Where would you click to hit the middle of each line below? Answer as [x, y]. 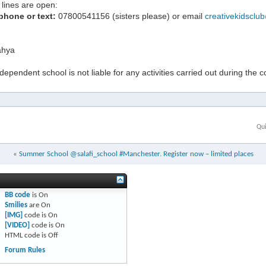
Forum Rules [25, 250]
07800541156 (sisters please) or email [130, 16]
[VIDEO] [17, 225]
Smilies [16, 205]
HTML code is [26, 235]
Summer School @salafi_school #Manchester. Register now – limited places [136, 154]
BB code [17, 195]
